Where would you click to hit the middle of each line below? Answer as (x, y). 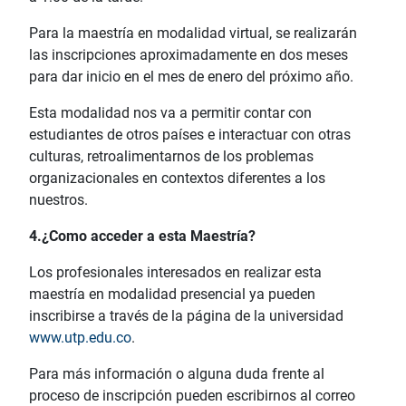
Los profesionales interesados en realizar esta (175, 272)
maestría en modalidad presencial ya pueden (172, 294)
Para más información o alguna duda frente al (177, 373)
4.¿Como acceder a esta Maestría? (142, 236)
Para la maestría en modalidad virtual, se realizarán (193, 33)
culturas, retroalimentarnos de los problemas (171, 156)
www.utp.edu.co (80, 337)
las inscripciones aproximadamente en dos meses (188, 54)
